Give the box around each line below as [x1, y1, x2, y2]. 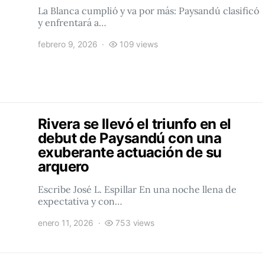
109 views [119, 39, 158, 49]
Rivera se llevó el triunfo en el [38, 115, 231, 132]
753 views [115, 218, 154, 228]
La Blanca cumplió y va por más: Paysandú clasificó [38, 5, 259, 17]
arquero [38, 158, 89, 175]
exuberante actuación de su [38, 144, 222, 161]
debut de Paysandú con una [38, 130, 221, 147]
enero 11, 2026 [38, 218, 93, 228]
